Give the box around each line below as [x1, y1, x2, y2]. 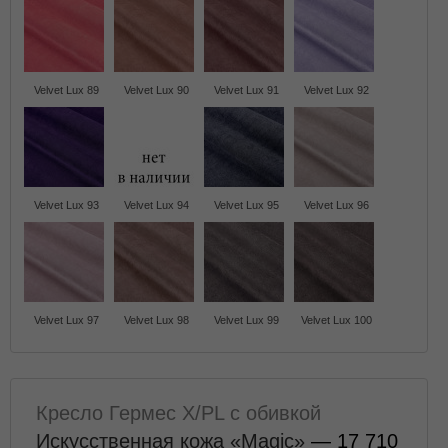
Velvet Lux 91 [213, 84, 279, 96]
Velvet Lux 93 [33, 199, 99, 211]
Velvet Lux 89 [33, 84, 99, 96]
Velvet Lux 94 [123, 199, 189, 211]
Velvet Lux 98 [123, 314, 189, 326]
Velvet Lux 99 [213, 314, 279, 326]
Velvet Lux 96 [303, 199, 369, 211]
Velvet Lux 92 [303, 84, 369, 96]
